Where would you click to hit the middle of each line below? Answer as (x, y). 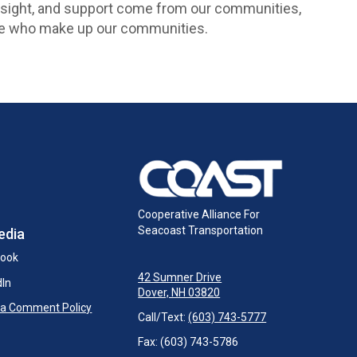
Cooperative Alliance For (199, 214)
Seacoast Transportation (201, 230)
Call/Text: (163, 317)
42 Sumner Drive (180, 277)
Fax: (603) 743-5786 (188, 342)
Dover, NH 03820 (179, 292)
